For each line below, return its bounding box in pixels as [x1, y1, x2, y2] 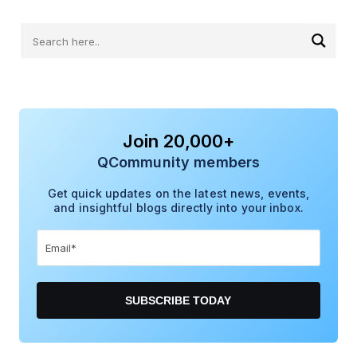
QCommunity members [96, 153, 261, 171]
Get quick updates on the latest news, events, [47, 186, 310, 200]
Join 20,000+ [122, 130, 235, 151]
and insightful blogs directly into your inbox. [53, 200, 304, 214]
